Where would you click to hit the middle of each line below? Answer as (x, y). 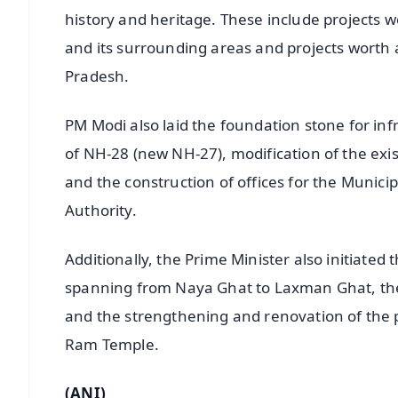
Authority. (101, 210)
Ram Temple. (112, 344)
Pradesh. (97, 76)
